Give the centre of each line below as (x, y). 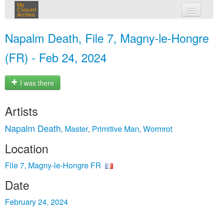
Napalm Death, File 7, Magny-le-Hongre (107, 38)
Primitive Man (116, 129)
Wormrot (158, 129)
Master (76, 129)
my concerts (123, 28)
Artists (21, 111)
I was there (36, 83)
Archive (26, 15)
